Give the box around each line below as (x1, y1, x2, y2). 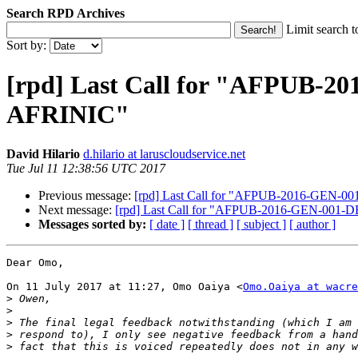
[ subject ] (237, 217, 286, 231)
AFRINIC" (6, 100, 129, 129)
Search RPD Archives (6, 6, 125, 20)
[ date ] (149, 217, 185, 231)
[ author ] (289, 217, 336, 231)
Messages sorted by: (38, 217, 146, 231)
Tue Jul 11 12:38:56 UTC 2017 (6, 161, 165, 175)
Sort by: (6, 38, 50, 52)
